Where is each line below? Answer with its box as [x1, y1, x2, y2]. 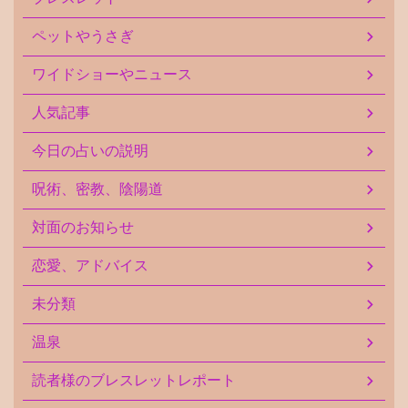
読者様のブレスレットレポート [32, 372, 236, 388]
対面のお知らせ [32, 219, 134, 235]
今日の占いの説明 [32, 142, 148, 158]
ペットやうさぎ [32, 27, 134, 44]
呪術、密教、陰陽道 [32, 180, 163, 197]
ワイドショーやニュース [32, 66, 192, 82]
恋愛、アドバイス [32, 257, 148, 273]
